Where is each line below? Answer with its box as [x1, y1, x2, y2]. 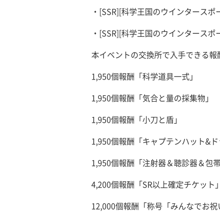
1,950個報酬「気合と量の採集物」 [91, 94, 213, 103]
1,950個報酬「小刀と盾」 [91, 116, 182, 124]
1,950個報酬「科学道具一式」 [91, 73, 197, 81]
